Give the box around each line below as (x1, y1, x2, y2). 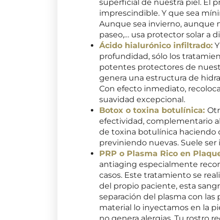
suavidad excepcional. (99, 94, 186, 104)
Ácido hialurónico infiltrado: (99, 40, 213, 50)
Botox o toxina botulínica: (99, 105, 205, 115)
